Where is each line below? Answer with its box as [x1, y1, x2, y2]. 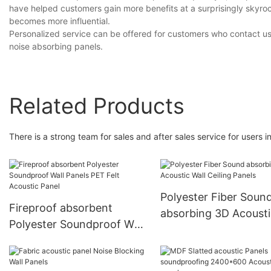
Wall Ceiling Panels [160, 223, 255, 237]
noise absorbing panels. [9, 41, 103, 52]
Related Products [9, 92, 184, 119]
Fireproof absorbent [9, 201, 113, 215]
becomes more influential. [9, 16, 110, 27]
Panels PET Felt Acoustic [9, 234, 135, 247]
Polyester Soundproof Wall [9, 218, 145, 231]
